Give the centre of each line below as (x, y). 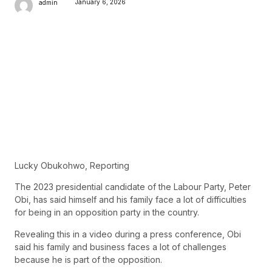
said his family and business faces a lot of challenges (121, 246)
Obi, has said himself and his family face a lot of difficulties (131, 200)
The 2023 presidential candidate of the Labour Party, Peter (133, 187)
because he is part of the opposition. (88, 259)
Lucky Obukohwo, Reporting (72, 165)
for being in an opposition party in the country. (107, 212)
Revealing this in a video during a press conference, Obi (128, 234)
